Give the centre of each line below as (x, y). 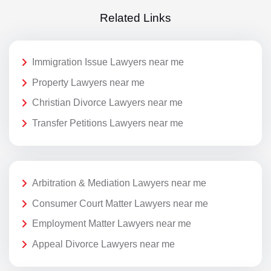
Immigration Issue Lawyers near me (108, 62)
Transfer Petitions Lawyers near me (108, 123)
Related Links (135, 18)
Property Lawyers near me (88, 82)
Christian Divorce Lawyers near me (107, 103)
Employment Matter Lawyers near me (112, 224)
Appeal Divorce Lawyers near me (103, 244)
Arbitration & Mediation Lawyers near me (119, 183)
